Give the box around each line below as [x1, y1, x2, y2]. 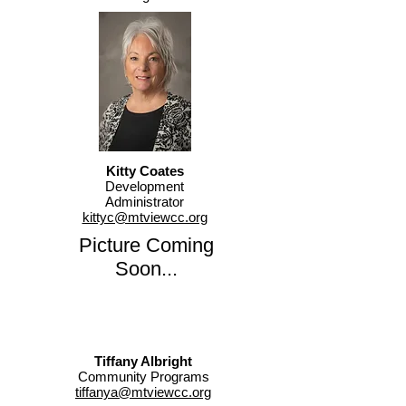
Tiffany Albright [94, 353, 192, 369]
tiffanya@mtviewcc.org [75, 384, 211, 400]
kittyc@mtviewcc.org [82, 209, 208, 225]
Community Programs [77, 369, 209, 384]
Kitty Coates [105, 163, 184, 179]
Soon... [114, 257, 178, 280]
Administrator [105, 194, 184, 209]
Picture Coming [78, 234, 214, 256]
